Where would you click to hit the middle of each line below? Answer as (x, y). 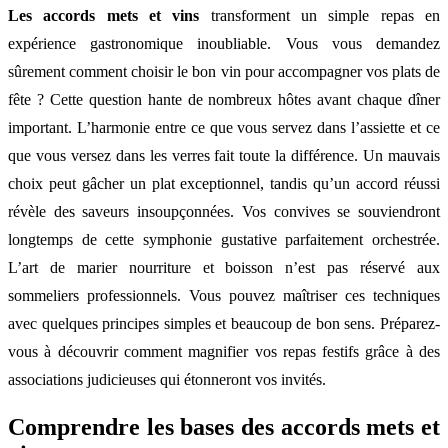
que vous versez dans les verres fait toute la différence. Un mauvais (224, 155)
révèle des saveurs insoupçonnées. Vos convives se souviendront (224, 211)
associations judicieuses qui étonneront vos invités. (167, 379)
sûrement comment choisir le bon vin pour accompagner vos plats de (224, 71)
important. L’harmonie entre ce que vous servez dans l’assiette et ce (224, 127)
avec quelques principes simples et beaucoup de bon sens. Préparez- (224, 323)
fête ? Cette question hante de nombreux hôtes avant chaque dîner (224, 99)
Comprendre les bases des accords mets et (224, 426)
